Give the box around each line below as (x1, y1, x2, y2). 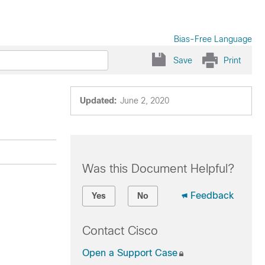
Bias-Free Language (174, 34, 252, 44)
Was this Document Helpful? (82, 162, 234, 175)
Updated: (79, 96, 117, 105)
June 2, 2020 (119, 96, 169, 105)
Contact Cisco (82, 224, 158, 237)
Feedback (190, 190, 234, 201)
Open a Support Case (82, 248, 177, 258)
